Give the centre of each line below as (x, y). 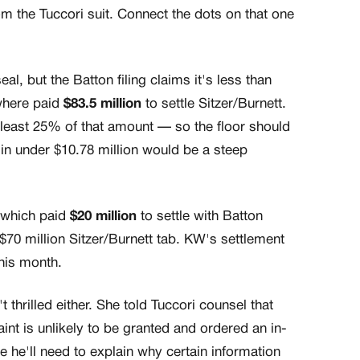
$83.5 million (102, 104)
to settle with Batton (200, 217)
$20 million (103, 217)
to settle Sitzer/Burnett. (214, 104)
